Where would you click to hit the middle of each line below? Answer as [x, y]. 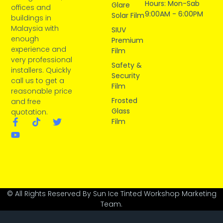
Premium [127, 40]
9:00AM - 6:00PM [174, 14]
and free [26, 101]
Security [126, 75]
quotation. [30, 112]
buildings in [31, 18]
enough [25, 39]
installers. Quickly [41, 70]
